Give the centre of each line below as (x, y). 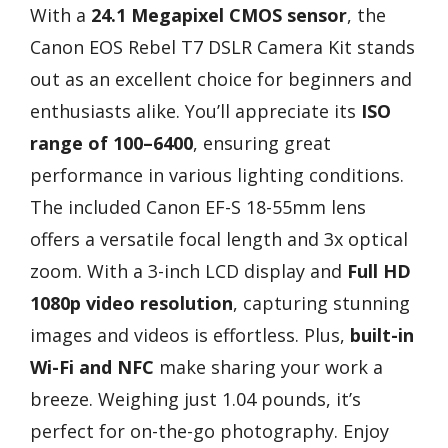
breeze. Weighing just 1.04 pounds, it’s (195, 399)
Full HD (379, 271)
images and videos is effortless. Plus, (190, 335)
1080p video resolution (131, 303)
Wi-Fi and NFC (92, 367)
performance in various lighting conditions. (217, 175)
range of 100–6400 (111, 143)
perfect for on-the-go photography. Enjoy (209, 431)
